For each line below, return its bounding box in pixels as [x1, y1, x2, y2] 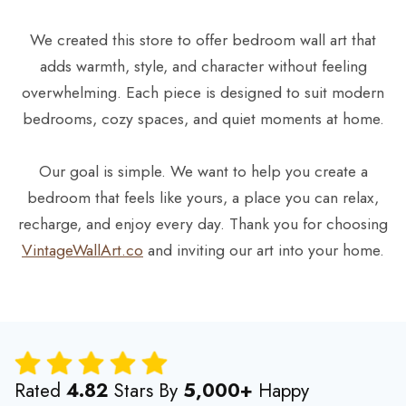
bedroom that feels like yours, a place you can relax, [27, 185, 379, 209]
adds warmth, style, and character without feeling [39, 53, 367, 78]
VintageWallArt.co [22, 237, 143, 262]
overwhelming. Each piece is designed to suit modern [22, 80, 384, 104]
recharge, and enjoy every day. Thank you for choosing [18, 211, 388, 236]
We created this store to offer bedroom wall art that [30, 27, 376, 52]
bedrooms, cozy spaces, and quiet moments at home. [22, 106, 384, 130]
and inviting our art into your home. [143, 237, 384, 262]
